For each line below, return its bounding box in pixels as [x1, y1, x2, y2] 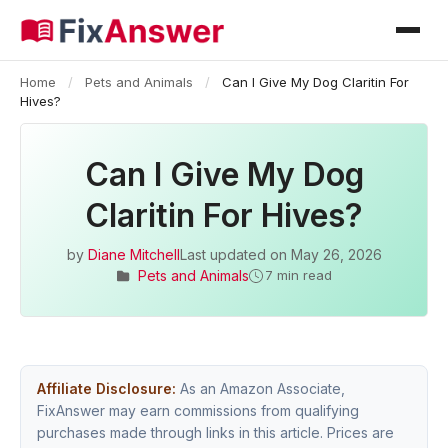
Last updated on [179, 246, 291, 263]
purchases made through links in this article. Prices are [37, 424, 394, 441]
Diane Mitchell [87, 246, 180, 263]
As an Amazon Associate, [176, 380, 345, 397]
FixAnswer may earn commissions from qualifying [37, 402, 359, 419]
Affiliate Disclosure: [37, 380, 176, 397]
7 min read [265, 267, 332, 283]
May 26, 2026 [290, 246, 382, 263]
